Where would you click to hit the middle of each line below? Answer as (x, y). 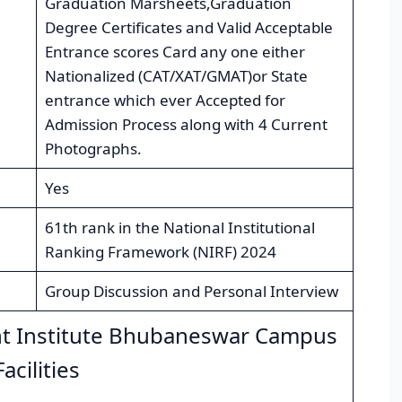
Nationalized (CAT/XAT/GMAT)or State (176, 76)
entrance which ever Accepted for (165, 100)
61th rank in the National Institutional (179, 228)
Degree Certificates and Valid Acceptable (188, 28)
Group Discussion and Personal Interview (191, 292)
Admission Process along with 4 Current (186, 125)
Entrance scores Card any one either (175, 52)
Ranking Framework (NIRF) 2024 (160, 252)
